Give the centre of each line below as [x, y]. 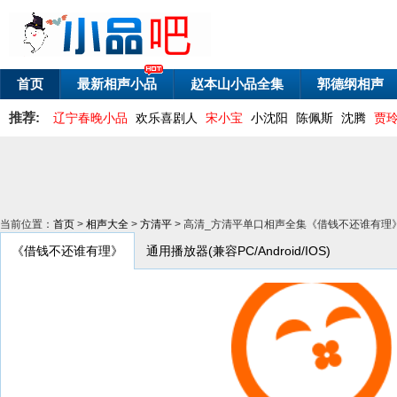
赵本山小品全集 [237, 84]
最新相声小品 [117, 84]
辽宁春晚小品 [90, 118]
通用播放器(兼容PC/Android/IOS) [238, 251]
